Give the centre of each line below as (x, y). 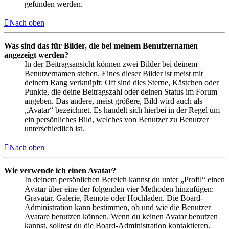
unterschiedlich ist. (54, 128)
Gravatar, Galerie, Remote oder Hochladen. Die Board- (114, 198)
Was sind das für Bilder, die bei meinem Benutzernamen (101, 45)
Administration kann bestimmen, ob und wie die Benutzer (118, 207)
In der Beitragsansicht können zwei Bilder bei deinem (111, 64)
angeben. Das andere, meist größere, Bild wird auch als (113, 101)
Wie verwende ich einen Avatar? (60, 170)
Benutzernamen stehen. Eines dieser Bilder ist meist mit (114, 73)
